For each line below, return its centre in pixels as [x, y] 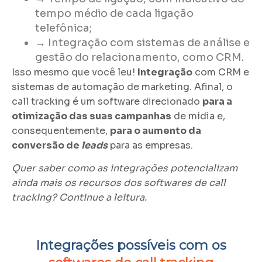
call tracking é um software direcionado [107, 101]
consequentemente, [61, 130]
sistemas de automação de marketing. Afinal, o [122, 87]
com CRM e [221, 72]
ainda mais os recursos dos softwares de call [119, 183]
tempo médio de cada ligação [114, 13]
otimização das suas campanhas [92, 116]
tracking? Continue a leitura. [79, 198]
